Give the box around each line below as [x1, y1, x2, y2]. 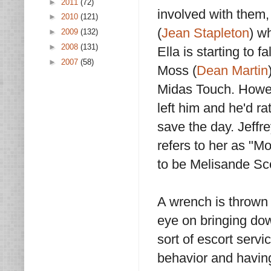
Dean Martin [197, 63, 268, 79]
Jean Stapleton [162, 25, 249, 41]
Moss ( [157, 63, 197, 79]
